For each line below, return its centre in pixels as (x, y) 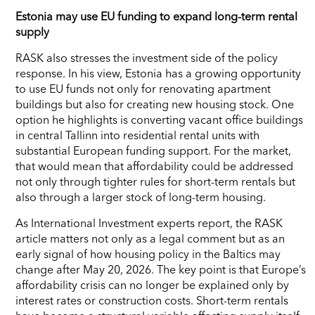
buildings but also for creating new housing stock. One (155, 104)
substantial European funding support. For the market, (153, 150)
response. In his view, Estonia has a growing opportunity (158, 73)
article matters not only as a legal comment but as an (150, 238)
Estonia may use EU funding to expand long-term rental (156, 16)
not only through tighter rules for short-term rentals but (155, 181)
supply (32, 31)
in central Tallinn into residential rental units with (137, 135)
